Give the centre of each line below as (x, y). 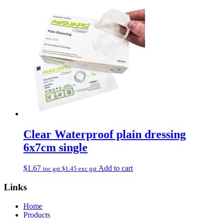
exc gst (87, 169)
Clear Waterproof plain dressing (105, 135)
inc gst (52, 169)
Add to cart (116, 168)
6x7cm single (55, 148)
